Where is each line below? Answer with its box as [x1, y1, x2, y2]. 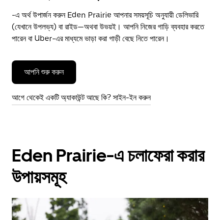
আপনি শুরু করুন [24, 67, 64, 77]
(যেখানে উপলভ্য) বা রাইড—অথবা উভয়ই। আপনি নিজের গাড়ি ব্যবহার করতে [12, 22, 204, 31]
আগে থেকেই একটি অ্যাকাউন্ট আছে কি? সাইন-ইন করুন [12, 93, 151, 102]
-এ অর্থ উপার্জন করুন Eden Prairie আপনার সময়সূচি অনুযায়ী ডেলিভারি [12, 10, 198, 20]
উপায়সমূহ [12, 166, 66, 188]
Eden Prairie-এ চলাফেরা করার [12, 145, 204, 166]
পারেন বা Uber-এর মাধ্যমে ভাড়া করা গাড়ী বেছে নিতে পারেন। [12, 34, 169, 43]
